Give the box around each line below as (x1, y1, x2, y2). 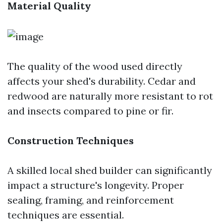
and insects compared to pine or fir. (7, 105, 173, 117)
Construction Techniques (7, 134, 134, 147)
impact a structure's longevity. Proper (7, 179, 184, 191)
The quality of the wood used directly (7, 60, 182, 72)
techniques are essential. (7, 209, 124, 221)
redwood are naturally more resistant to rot (7, 90, 213, 102)
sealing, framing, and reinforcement (7, 194, 174, 206)
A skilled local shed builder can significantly (7, 164, 212, 176)
